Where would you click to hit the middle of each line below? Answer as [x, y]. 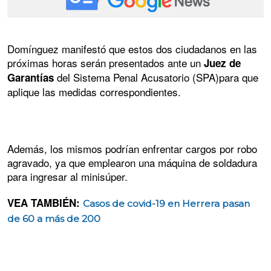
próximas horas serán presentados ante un [106, 62]
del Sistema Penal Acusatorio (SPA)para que [156, 77]
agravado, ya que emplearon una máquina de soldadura [132, 163]
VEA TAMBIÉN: [45, 203]
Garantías [31, 77]
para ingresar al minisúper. [67, 177]
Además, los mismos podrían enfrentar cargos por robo [132, 149]
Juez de [222, 63]
